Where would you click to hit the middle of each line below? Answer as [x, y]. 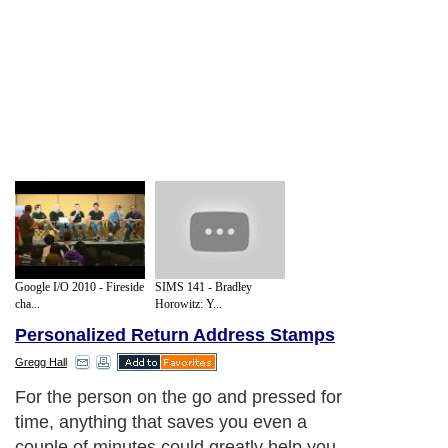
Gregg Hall [41, 362]
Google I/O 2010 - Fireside [79, 286]
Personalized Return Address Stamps [175, 335]
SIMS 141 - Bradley [203, 286]
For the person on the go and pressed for [178, 397]
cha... [27, 303]
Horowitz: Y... [188, 303]
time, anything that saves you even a [161, 422]
